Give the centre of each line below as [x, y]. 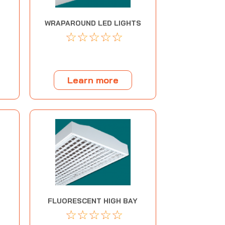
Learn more [93, 80]
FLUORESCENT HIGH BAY [93, 201]
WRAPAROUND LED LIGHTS [93, 23]
